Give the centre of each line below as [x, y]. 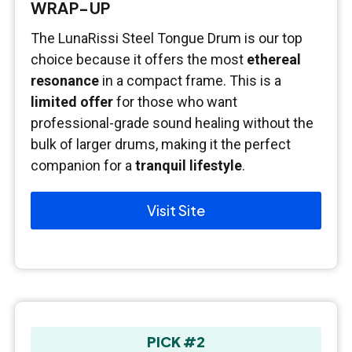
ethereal [274, 60]
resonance [65, 81]
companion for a [83, 166]
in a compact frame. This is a [190, 81]
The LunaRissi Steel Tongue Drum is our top [167, 38]
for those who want [175, 102]
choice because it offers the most [139, 60]
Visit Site [176, 211]
